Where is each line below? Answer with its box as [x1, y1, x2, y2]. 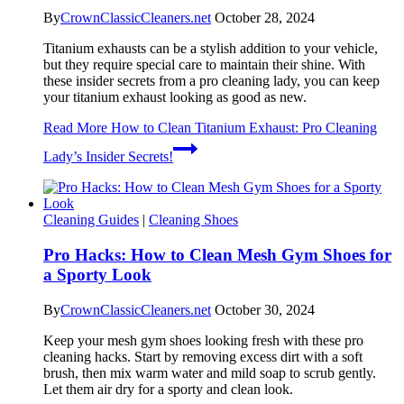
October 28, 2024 [215, 10, 315, 26]
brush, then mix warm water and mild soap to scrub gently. [43, 364, 376, 381]
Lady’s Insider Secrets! [43, 149, 173, 165]
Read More [43, 120, 107, 136]
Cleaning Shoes [149, 212, 238, 228]
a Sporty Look [43, 264, 151, 284]
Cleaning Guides [43, 212, 139, 228]
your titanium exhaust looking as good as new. [43, 89, 307, 106]
